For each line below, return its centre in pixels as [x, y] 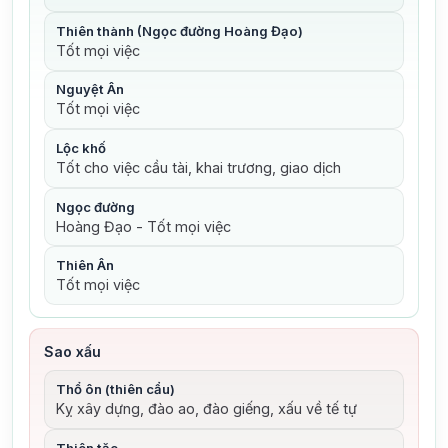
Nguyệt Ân [89, 89]
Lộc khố [80, 148]
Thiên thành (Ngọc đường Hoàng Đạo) [179, 30]
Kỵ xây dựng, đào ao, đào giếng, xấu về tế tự [206, 409]
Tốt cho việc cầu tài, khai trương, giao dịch [198, 168]
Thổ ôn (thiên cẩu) [115, 389]
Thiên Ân [84, 265]
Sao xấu [72, 352]
